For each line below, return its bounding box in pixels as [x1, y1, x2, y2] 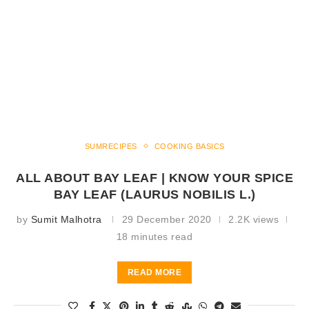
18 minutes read [116, 230, 193, 242]
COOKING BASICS [154, 141, 225, 150]
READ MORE [127, 267, 182, 277]
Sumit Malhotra [30, 213, 102, 225]
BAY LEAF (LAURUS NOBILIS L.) [53, 187, 256, 201]
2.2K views [228, 213, 279, 225]
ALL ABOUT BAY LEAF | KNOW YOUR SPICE [16, 170, 293, 185]
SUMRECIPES [84, 141, 137, 150]
